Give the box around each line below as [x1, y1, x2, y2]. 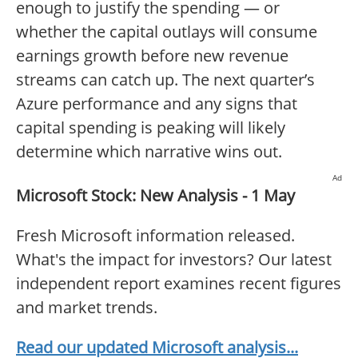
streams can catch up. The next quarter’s [16, 69, 315, 91]
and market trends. [16, 296, 157, 319]
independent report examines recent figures [16, 272, 341, 295]
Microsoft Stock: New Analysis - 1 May [16, 185, 295, 207]
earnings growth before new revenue [16, 45, 288, 67]
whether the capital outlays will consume [16, 21, 317, 43]
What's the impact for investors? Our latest [16, 249, 332, 271]
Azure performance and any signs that [16, 93, 297, 115]
